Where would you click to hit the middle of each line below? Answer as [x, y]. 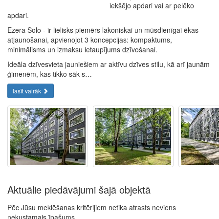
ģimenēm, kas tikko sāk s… [50, 74]
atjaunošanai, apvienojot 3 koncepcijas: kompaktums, [90, 40]
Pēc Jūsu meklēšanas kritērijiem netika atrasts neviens [92, 207]
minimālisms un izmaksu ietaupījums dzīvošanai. [82, 49]
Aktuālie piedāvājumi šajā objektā [79, 189]
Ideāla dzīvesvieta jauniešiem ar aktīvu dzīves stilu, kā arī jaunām [109, 64]
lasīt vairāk [28, 91]
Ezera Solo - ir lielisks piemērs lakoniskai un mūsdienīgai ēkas [103, 30]
